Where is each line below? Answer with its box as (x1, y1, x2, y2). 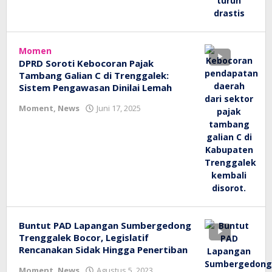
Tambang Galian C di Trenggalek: (19, 69, 169, 81)
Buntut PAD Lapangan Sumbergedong (19, 219, 191, 231)
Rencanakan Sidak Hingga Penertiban (19, 243, 188, 256)
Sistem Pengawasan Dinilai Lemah (19, 81, 172, 93)
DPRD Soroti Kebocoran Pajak (19, 57, 154, 69)
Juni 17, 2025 (97, 103, 141, 114)
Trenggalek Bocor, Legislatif (19, 231, 149, 243)
